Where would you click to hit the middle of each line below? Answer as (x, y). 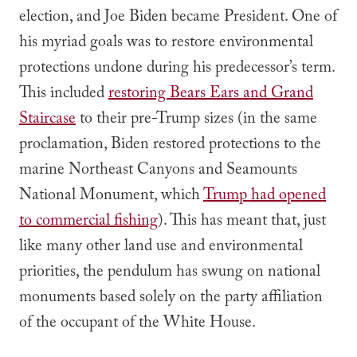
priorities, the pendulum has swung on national (170, 273)
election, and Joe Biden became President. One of (178, 18)
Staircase (47, 120)
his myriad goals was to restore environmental (166, 44)
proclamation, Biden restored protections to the (170, 146)
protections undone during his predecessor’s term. (177, 69)
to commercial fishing (88, 222)
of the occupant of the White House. (137, 324)
